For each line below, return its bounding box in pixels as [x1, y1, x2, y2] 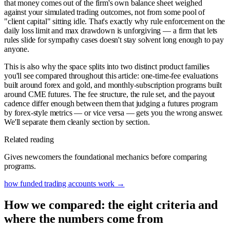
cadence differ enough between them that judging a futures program [4, 99, 218, 108]
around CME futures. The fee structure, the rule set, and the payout [4, 89, 215, 99]
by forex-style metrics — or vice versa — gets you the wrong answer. [4, 108, 223, 117]
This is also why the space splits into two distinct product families [4, 62, 210, 71]
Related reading [4, 135, 54, 144]
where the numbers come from [4, 212, 163, 226]
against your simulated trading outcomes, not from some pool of [4, 7, 205, 16]
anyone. [4, 44, 29, 53]
